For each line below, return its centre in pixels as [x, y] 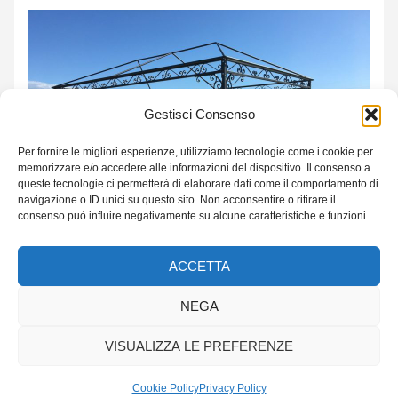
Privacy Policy [232, 388]
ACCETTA [199, 266]
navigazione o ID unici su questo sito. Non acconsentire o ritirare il [177, 200]
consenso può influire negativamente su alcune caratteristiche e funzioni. [193, 216]
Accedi [35, 364]
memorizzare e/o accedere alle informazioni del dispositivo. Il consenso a [194, 168]
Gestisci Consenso [199, 114]
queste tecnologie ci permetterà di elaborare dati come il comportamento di [198, 184]
